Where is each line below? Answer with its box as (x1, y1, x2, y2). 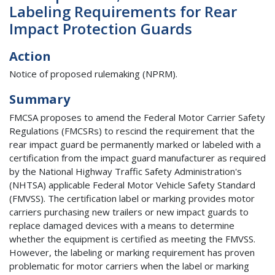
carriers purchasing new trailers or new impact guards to (9, 205, 249, 218)
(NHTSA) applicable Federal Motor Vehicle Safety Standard (9, 178, 255, 191)
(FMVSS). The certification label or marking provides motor (9, 192, 255, 204)
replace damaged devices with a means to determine (9, 219, 234, 231)
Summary (9, 91, 70, 108)
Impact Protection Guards (9, 18, 192, 39)
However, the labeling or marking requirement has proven (9, 246, 255, 258)
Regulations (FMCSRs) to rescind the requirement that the (9, 124, 255, 137)
